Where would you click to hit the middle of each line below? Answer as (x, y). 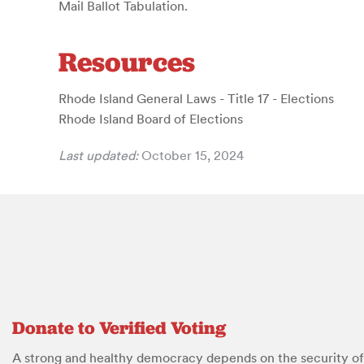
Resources (127, 62)
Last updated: (98, 155)
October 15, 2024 (191, 155)
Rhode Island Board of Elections (151, 119)
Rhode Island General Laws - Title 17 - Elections (196, 98)
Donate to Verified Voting (119, 327)
